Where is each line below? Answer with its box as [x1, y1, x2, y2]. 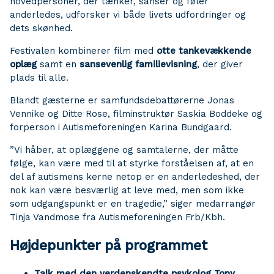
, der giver [197, 59, 243, 70]
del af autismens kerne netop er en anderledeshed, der [10, 171, 260, 182]
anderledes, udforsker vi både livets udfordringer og [10, 9, 246, 20]
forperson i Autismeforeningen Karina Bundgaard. [10, 122, 232, 133]
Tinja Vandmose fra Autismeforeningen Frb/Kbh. [10, 212, 225, 223]
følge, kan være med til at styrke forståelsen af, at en [10, 158, 254, 169]
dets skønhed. [10, 23, 73, 34]
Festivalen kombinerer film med [10, 45, 157, 56]
